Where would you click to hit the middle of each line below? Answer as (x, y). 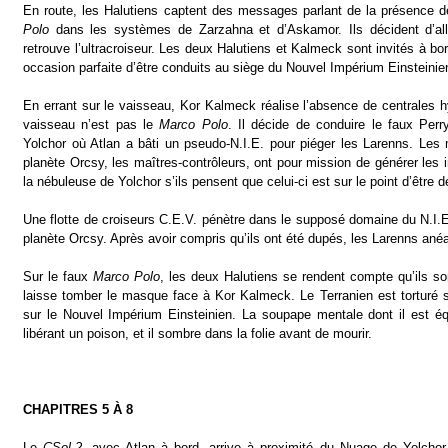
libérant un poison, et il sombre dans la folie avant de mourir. (197, 333)
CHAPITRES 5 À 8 (78, 409)
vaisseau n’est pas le (91, 124)
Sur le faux (58, 276)
